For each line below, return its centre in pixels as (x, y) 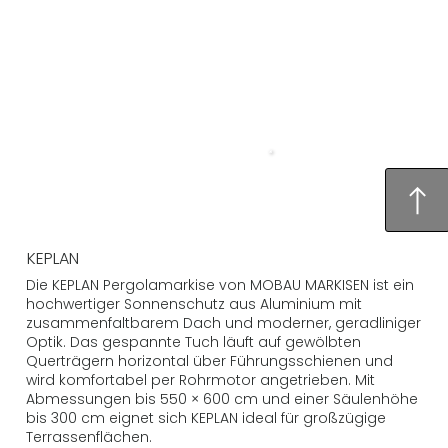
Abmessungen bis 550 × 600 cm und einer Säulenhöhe (222, 398)
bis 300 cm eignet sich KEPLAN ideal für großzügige (206, 417)
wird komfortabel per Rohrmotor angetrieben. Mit (201, 379)
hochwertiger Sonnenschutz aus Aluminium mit (194, 303)
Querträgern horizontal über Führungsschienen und (210, 360)
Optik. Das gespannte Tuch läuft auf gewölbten (194, 341)
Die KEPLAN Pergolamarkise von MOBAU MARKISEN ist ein (220, 284)
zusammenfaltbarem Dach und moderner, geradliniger (224, 322)
